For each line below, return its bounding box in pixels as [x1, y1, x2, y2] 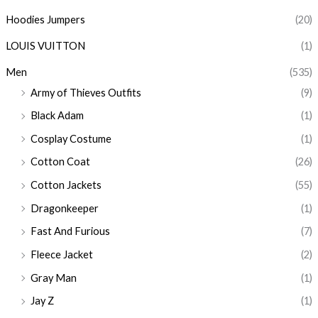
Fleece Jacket [30, 248, 93, 261]
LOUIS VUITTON [5, 39, 85, 52]
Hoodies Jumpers [5, 13, 85, 26]
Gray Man [30, 271, 77, 284]
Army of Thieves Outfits [30, 86, 141, 99]
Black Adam [30, 109, 84, 122]
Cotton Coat [30, 155, 90, 168]
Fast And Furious [30, 225, 110, 238]
